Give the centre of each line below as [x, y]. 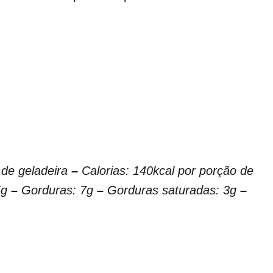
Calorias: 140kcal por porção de [166, 171]
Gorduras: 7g [57, 190]
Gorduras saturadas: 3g [172, 190]
